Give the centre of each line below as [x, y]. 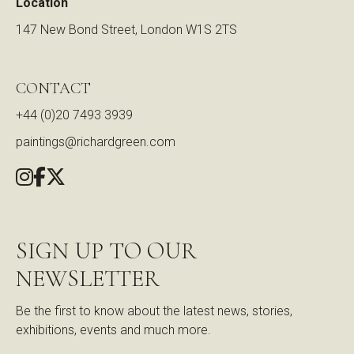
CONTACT [53, 88]
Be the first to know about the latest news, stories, [154, 311]
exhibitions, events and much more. [113, 330]
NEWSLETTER [88, 278]
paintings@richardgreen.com [96, 141]
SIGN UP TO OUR [106, 250]
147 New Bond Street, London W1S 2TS [126, 29]
